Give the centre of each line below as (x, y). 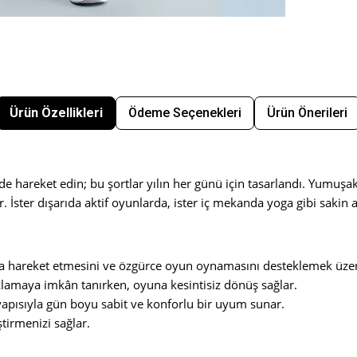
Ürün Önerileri (307, 113)
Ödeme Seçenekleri (185, 113)
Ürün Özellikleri (56, 113)
